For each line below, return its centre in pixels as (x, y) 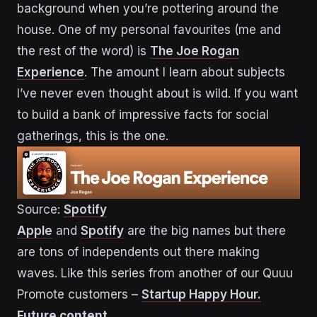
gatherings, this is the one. (93, 136)
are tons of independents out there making (138, 252)
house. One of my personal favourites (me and (149, 30)
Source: (40, 210)
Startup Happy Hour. (201, 295)
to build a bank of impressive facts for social (143, 115)
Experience (51, 73)
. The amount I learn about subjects (185, 73)
